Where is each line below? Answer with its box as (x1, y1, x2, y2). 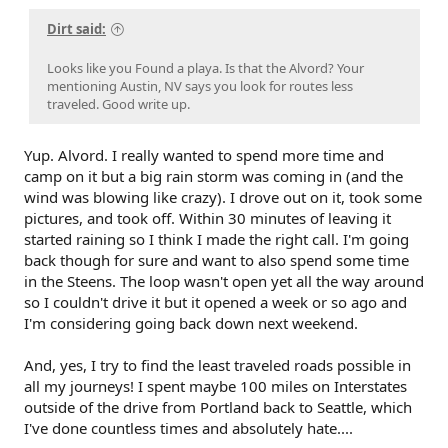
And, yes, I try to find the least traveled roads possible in (24, 354, 411, 375)
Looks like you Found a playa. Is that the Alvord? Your (47, 58, 364, 77)
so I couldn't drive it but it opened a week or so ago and (24, 291, 407, 312)
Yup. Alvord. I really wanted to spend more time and (24, 144, 384, 165)
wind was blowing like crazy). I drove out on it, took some (24, 186, 422, 207)
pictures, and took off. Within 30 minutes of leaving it (24, 207, 391, 228)
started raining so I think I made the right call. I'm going (24, 228, 409, 249)
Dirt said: (47, 19, 106, 38)
